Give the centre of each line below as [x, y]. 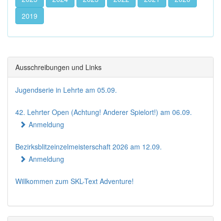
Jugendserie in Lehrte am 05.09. [66, 90]
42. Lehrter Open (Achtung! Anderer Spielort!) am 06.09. [104, 112]
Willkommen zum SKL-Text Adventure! [74, 181]
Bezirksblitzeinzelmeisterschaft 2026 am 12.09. [89, 147]
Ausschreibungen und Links [58, 67]
